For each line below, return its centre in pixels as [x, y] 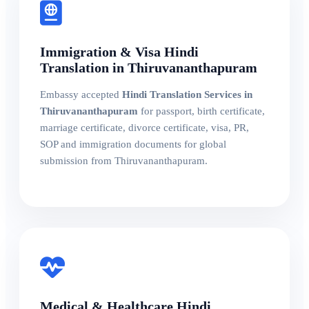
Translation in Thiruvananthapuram [149, 68]
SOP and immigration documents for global [133, 144]
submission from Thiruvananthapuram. [124, 161]
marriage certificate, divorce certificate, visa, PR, [144, 128]
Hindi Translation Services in [187, 95]
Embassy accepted [81, 95]
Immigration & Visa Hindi [119, 52]
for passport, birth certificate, [201, 111]
